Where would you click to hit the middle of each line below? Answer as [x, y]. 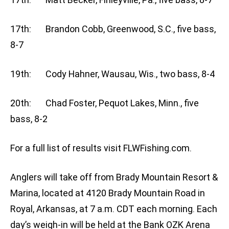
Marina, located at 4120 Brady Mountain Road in [108, 193]
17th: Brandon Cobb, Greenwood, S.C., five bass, [113, 29]
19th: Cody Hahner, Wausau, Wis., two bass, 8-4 [112, 74]
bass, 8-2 [29, 119]
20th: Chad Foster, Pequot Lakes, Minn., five [105, 103]
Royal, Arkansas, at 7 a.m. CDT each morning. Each [114, 209]
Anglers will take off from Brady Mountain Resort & [114, 177]
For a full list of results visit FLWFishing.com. [101, 148]
